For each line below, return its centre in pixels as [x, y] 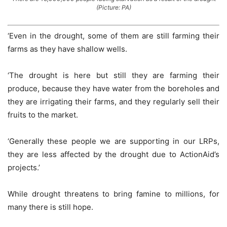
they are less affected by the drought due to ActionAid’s [113, 154]
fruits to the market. [43, 115]
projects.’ [24, 167]
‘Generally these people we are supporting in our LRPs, [113, 141]
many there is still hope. [50, 207]
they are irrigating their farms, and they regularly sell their [113, 102]
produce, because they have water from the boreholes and [113, 88]
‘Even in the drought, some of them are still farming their [113, 36]
